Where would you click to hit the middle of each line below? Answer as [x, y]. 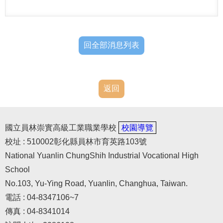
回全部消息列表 [111, 45]
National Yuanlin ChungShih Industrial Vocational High [102, 155]
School [17, 169]
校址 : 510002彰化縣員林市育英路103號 [76, 141]
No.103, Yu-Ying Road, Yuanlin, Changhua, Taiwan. [96, 183]
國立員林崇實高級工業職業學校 [62, 127]
